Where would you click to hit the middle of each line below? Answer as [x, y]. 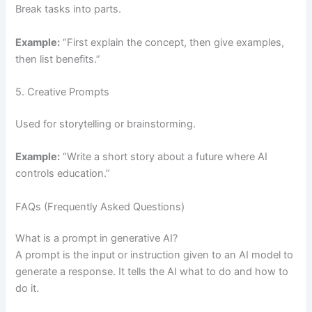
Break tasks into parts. [69, 9]
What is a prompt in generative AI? [97, 239]
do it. [28, 289]
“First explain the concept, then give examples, [172, 42]
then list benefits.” [58, 59]
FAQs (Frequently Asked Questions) [100, 206]
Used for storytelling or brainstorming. [106, 124]
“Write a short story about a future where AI [164, 157]
